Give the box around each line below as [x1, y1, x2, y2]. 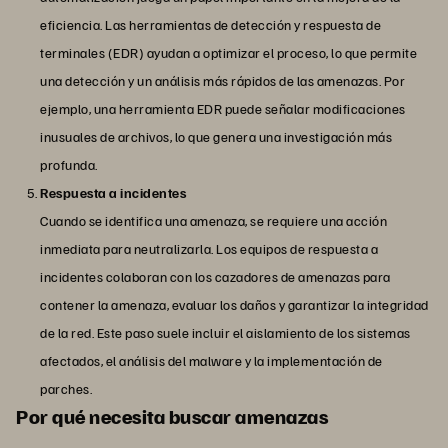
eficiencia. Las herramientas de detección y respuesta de [40, 16, 381, 34]
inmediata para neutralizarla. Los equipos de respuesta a [40, 240, 378, 258]
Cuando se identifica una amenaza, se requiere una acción [40, 212, 387, 230]
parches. [40, 380, 92, 398]
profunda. [40, 156, 98, 174]
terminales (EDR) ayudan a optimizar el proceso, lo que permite [40, 44, 417, 62]
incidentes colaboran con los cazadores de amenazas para [40, 268, 391, 286]
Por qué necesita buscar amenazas [16, 403, 328, 430]
